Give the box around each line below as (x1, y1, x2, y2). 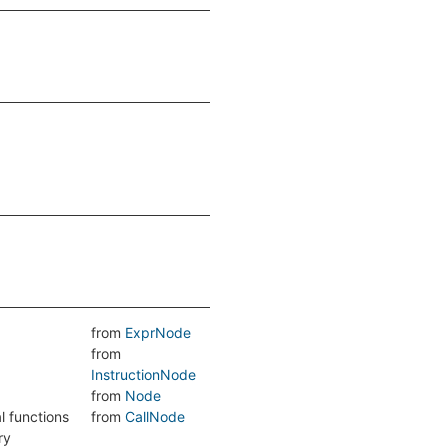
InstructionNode (91, 366, 196, 383)
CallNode (125, 408, 185, 425)
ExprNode (125, 324, 191, 341)
